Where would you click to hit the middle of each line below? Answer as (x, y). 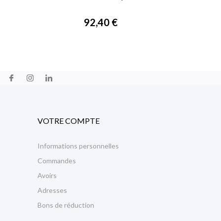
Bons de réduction (66, 205)
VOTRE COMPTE (69, 121)
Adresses (52, 190)
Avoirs (47, 175)
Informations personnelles (78, 146)
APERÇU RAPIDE (106, 5)
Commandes (57, 161)
